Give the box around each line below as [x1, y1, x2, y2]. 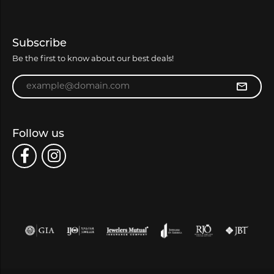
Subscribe [12, 38, 67, 49]
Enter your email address [12, 75, 114, 84]
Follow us [12, 128, 64, 139]
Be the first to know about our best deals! [12, 54, 174, 63]
